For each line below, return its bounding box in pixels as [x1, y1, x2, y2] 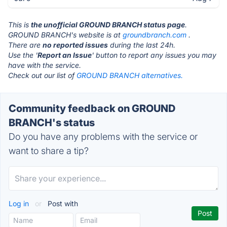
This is [8, 20, 31, 29]
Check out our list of [8, 71, 77, 80]
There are [8, 41, 43, 49]
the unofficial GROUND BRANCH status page [31, 20, 185, 29]
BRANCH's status [9, 117, 95, 129]
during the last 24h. [108, 41, 175, 49]
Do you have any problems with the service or [9, 131, 198, 142]
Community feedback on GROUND [9, 102, 175, 115]
